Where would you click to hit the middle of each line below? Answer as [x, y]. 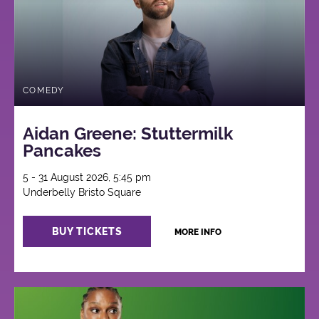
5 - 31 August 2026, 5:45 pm [87, 177]
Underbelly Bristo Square [82, 192]
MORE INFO [198, 232]
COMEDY [44, 91]
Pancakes [62, 150]
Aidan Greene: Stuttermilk [128, 133]
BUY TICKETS [87, 231]
